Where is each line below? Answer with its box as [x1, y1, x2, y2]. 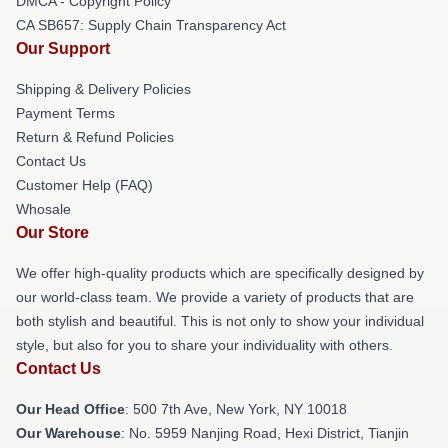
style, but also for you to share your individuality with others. [16, 337, 393, 353]
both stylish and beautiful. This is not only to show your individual [16, 313, 424, 329]
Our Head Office [16, 401, 125, 417]
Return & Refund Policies [16, 129, 174, 145]
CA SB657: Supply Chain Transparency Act [16, 17, 286, 33]
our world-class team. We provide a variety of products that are [16, 289, 414, 305]
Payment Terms [16, 105, 115, 121]
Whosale [16, 201, 71, 217]
